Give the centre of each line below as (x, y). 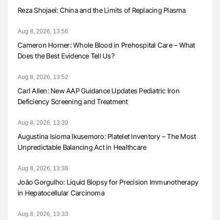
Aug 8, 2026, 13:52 (43, 77)
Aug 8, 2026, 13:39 (43, 123)
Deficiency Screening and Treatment (73, 102)
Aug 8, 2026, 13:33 (43, 214)
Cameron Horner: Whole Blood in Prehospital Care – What (107, 45)
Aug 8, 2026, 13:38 (43, 169)
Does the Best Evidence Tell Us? (66, 56)
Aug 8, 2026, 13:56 (43, 32)
